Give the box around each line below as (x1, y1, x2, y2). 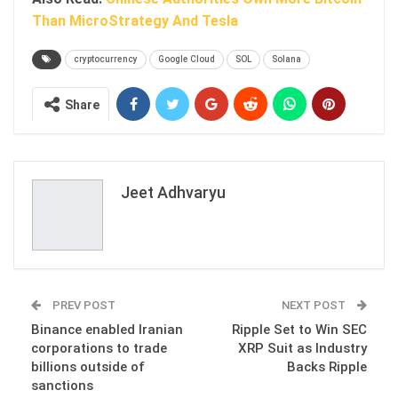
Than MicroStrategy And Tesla (32, 12, 242, 29)
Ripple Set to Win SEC (232, 321, 367, 338)
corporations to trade (31, 339, 167, 356)
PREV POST (50, 298, 115, 312)
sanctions (31, 377, 93, 394)
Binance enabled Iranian (31, 321, 183, 338)
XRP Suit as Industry (238, 339, 367, 356)
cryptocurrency (74, 53, 138, 64)
